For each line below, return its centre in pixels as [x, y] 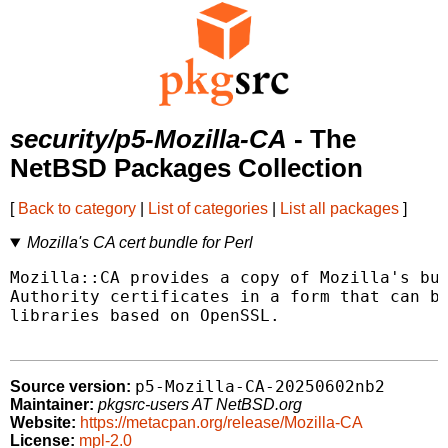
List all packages [339, 209]
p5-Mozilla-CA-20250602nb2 [260, 387]
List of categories [208, 209]
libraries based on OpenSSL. [145, 316]
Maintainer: [52, 405]
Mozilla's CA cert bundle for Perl [139, 243]
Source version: [70, 387]
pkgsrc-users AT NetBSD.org [200, 405]
